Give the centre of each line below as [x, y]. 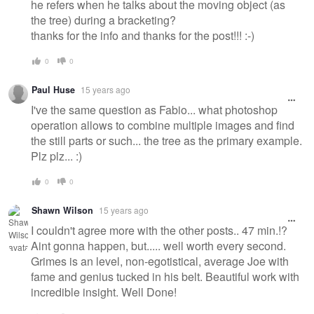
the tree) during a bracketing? [103, 20]
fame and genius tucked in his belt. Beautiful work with [165, 276]
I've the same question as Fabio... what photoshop [154, 109]
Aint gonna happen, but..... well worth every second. [158, 245]
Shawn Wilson [62, 211]
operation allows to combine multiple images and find [163, 125]
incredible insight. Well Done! [104, 292]
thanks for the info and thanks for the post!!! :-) [143, 35]
